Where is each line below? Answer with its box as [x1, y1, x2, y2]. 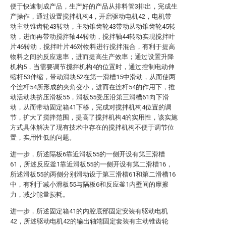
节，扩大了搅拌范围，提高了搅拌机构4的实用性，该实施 [10, 114, 178, 121]
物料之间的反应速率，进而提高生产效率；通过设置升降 [10, 53, 174, 61]
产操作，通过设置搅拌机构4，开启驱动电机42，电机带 [10, 13, 172, 20]
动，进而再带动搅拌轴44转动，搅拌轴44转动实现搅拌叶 [10, 33, 175, 40]
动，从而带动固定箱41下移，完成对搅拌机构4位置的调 [10, 103, 172, 111]
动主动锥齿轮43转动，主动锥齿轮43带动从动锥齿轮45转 [10, 23, 176, 30]
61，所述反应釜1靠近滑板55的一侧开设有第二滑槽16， [10, 160, 173, 168]
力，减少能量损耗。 [10, 191, 69, 198]
